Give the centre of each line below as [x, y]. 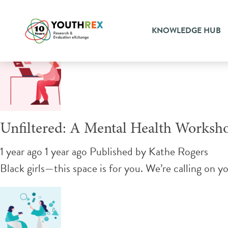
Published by [119, 151]
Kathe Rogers [178, 151]
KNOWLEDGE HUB [186, 31]
